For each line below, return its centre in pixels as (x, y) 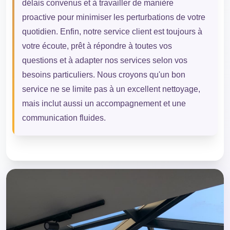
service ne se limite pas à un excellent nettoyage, (111, 89)
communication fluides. (64, 118)
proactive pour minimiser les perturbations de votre (113, 17)
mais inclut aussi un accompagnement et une (104, 104)
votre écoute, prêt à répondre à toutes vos (97, 46)
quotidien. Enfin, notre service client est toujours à (112, 32)
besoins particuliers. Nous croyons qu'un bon (103, 75)
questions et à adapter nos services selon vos (104, 61)
